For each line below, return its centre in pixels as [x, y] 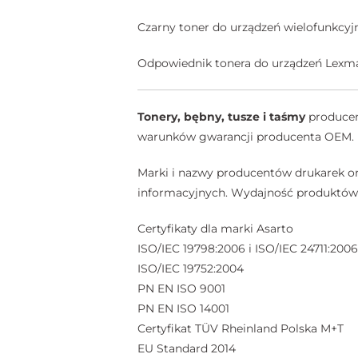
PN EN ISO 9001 [181, 288]
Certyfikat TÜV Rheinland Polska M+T [241, 328]
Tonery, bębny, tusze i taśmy [221, 116]
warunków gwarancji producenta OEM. [246, 136]
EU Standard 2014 [187, 348]
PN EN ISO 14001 [183, 308]
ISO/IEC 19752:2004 [191, 268]
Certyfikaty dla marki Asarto [215, 228]
